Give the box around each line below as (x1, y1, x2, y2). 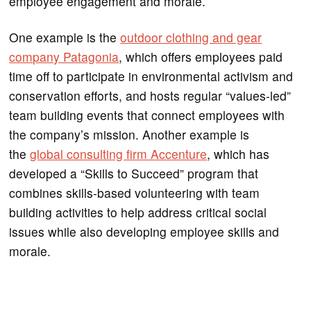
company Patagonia (9, 47, 119, 65)
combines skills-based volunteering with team (9, 183, 260, 201)
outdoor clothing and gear (120, 28, 262, 46)
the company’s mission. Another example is (9, 125, 250, 143)
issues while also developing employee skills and (9, 222, 280, 240)
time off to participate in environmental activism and (9, 67, 294, 85)
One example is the (9, 28, 121, 46)
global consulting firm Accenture (30, 144, 208, 162)
